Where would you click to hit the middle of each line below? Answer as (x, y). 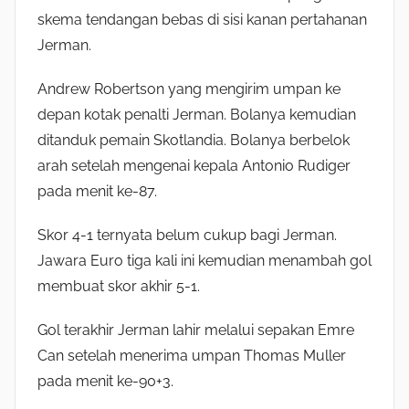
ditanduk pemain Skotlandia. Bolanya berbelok (194, 141)
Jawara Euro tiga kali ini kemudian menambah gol (204, 261)
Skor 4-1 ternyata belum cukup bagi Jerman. (187, 236)
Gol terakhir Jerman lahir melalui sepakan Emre (196, 330)
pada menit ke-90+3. (105, 382)
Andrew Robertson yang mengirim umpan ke (189, 89)
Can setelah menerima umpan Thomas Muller (192, 356)
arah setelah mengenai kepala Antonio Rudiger (194, 166)
